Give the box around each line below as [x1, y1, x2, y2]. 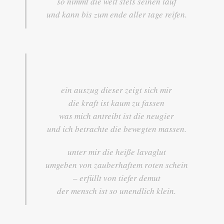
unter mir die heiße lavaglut [67, 145, 166, 157]
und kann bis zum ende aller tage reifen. [46, 8, 187, 20]
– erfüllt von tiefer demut [72, 171, 160, 183]
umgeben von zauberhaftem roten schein [45, 158, 188, 170]
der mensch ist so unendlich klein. [57, 184, 176, 196]
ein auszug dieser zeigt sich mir [61, 83, 172, 95]
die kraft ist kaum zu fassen [68, 96, 164, 108]
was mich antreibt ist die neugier [59, 109, 174, 121]
